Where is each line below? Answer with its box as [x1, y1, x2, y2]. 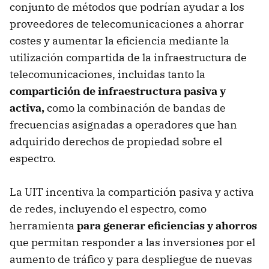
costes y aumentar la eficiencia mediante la [10, 33, 229, 47]
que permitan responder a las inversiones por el [10, 235, 255, 249]
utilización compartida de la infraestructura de [10, 50, 247, 64]
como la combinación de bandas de [44, 100, 226, 115]
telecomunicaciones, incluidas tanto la [10, 67, 205, 81]
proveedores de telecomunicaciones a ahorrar [10, 16, 244, 31]
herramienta [10, 218, 77, 232]
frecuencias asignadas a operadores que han [10, 117, 237, 131]
